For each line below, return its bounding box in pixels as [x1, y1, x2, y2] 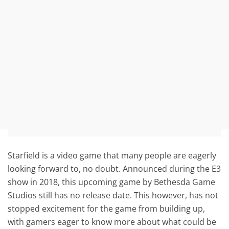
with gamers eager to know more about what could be [8, 216, 217, 227]
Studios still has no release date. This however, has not [8, 189, 219, 201]
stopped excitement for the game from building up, [8, 202, 205, 214]
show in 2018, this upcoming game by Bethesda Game [8, 176, 216, 188]
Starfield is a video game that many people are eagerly [8, 149, 217, 161]
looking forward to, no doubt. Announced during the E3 [8, 163, 221, 174]
